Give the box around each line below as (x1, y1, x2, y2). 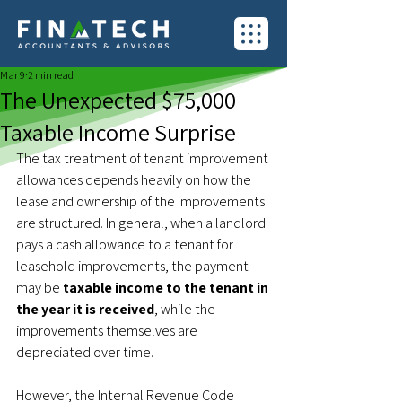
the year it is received (16, 300, 154, 319)
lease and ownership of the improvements (16, 192, 267, 211)
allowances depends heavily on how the (16, 170, 254, 189)
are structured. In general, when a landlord (16, 214, 268, 232)
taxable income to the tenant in (63, 278, 271, 297)
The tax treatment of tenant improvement (16, 149, 271, 168)
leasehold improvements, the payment (16, 257, 251, 275)
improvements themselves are (16, 321, 200, 340)
